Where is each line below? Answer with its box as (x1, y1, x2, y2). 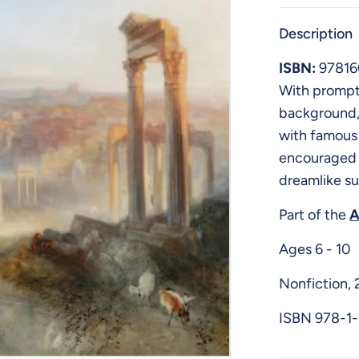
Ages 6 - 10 (279, 240, 352, 259)
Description (279, 25, 353, 43)
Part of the (279, 206, 350, 224)
